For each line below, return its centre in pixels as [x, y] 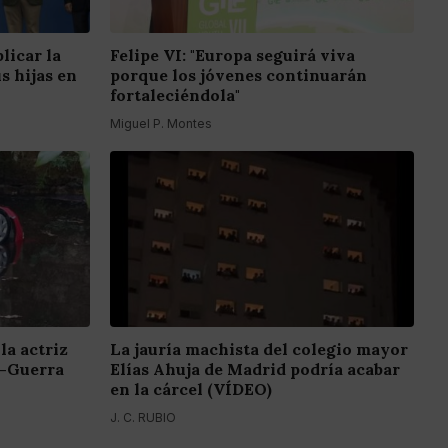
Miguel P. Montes [161, 124]
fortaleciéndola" [175, 95]
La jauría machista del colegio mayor [259, 349]
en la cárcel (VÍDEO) [191, 389]
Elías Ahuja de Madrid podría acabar [255, 369]
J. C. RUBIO [143, 418]
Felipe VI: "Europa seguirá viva [232, 55]
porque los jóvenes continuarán [238, 75]
